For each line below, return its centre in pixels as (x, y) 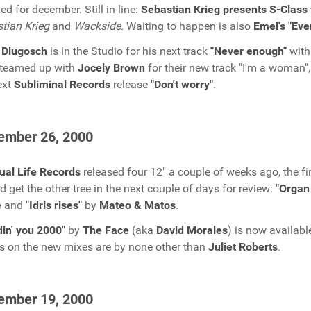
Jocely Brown (111, 68)
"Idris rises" (54, 205)
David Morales (192, 230)
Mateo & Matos (137, 205)
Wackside (97, 26)
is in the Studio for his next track (129, 51)
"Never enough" (249, 51)
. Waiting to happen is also (187, 26)
